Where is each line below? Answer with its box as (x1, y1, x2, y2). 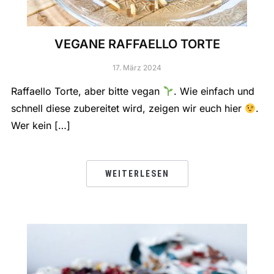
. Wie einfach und (174, 85, 255, 98)
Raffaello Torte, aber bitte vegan (10, 85, 163, 98)
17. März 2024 (113, 63, 161, 73)
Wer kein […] (10, 119, 70, 132)
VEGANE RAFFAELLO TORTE (54, 37, 220, 52)
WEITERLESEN (105, 169, 169, 179)
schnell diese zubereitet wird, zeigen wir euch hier (10, 102, 245, 115)
